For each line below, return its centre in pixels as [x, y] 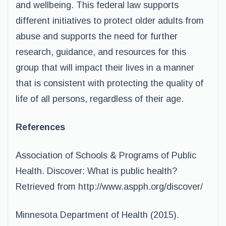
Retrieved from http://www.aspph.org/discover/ [109, 187]
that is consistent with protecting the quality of [109, 83]
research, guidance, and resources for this [101, 52]
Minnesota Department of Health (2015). [97, 215]
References [40, 127]
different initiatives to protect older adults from [110, 21]
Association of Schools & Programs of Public [106, 155]
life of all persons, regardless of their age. [100, 99]
